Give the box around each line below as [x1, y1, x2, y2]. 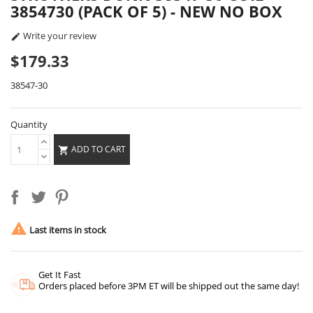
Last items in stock [27, 224, 106, 237]
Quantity [10, 118, 48, 131]
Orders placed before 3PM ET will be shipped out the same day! [38, 279, 299, 293]
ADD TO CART [71, 143, 126, 155]
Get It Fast [38, 268, 81, 282]
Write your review [21, 29, 96, 43]
